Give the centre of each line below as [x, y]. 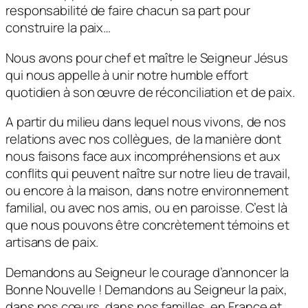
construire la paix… [58, 28]
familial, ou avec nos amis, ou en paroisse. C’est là [146, 208]
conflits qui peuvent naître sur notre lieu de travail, [148, 174]
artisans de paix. [52, 242]
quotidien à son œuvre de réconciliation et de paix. [150, 92]
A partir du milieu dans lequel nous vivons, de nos [146, 122]
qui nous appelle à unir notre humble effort [127, 75]
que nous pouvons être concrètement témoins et [147, 225]
